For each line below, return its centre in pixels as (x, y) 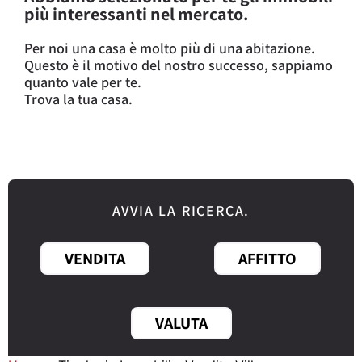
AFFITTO (267, 259)
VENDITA (95, 259)
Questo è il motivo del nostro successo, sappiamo (179, 65)
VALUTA (181, 324)
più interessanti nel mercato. (136, 13)
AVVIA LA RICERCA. (181, 211)
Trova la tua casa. (78, 99)
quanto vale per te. (83, 82)
